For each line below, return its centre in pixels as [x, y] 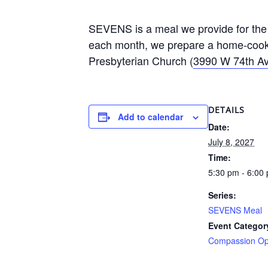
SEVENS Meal [235, 210]
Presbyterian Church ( [141, 60]
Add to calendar [150, 117]
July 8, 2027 [231, 142]
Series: [222, 195]
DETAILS [226, 110]
